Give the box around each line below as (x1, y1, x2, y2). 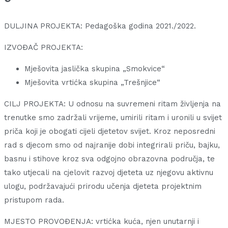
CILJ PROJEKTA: (4, 99, 66, 109)
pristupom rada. (4, 195, 64, 205)
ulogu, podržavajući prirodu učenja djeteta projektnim (4, 182, 202, 191)
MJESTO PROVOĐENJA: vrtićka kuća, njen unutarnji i (4, 217, 199, 226)
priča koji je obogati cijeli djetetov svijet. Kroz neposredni (4, 127, 215, 136)
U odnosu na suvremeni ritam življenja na (68, 99, 221, 109)
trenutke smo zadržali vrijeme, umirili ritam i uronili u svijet (4, 113, 222, 123)
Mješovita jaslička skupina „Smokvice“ (24, 64, 165, 74)
